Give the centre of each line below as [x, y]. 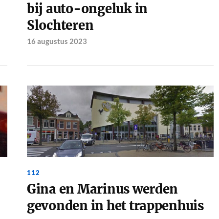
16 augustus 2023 [57, 41]
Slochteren [60, 25]
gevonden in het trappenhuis [115, 206]
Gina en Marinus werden [102, 189]
